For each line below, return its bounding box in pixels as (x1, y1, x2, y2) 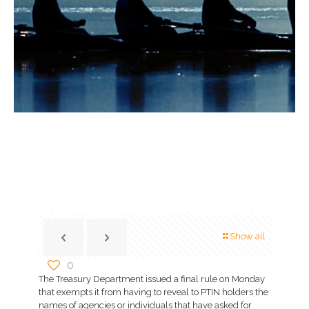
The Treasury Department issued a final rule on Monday (39, 274, 266, 284)
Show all (230, 231, 266, 241)
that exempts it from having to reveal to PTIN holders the (39, 287, 269, 297)
